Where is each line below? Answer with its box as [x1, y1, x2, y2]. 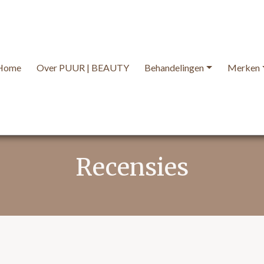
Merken [227, 62, 260, 74]
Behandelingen [144, 62, 204, 74]
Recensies [75, 153, 189, 183]
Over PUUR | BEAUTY [36, 62, 129, 74]
